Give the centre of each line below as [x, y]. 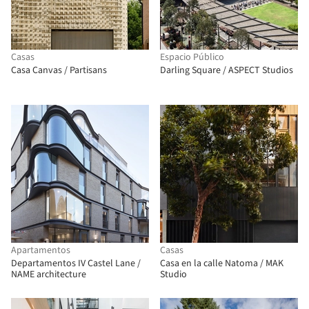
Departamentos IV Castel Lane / [76, 263]
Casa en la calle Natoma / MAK [222, 263]
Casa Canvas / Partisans [59, 70]
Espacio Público [192, 57]
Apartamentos [41, 250]
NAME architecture [49, 275]
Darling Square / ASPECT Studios [227, 70]
